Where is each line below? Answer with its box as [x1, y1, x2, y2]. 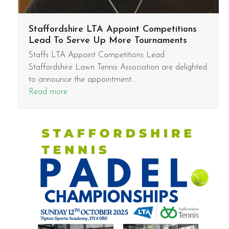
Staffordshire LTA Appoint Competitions [28, 24, 197, 34]
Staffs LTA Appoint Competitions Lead [28, 51, 165, 59]
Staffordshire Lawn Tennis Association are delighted [28, 63, 207, 72]
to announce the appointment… [28, 75, 135, 84]
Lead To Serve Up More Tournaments [28, 35, 187, 45]
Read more [28, 87, 67, 96]
